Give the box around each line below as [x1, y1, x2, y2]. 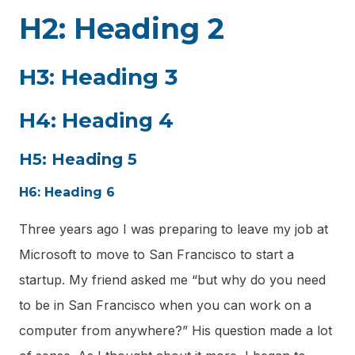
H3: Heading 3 [19, 63, 177, 91]
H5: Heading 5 [19, 150, 137, 170]
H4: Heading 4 [19, 108, 174, 134]
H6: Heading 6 [19, 185, 115, 200]
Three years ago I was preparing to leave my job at [19, 221, 328, 238]
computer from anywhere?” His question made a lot [19, 323, 332, 339]
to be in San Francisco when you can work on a [19, 297, 311, 314]
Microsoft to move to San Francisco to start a [19, 246, 294, 263]
